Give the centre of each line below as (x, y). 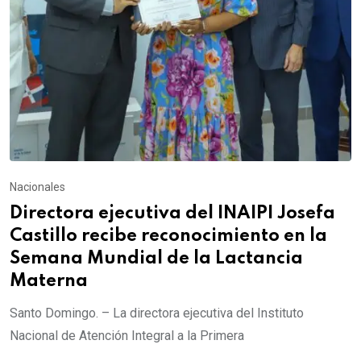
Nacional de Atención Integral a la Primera (127, 335)
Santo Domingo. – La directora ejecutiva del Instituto (157, 313)
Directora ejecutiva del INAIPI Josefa (172, 213)
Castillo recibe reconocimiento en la (168, 236)
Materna (49, 281)
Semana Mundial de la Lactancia (156, 258)
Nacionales (37, 187)
